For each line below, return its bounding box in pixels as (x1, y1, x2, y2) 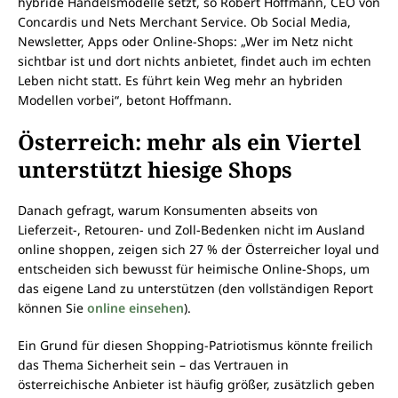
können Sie (18, 299, 87, 317)
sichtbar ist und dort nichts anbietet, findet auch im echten (18, 52, 371, 70)
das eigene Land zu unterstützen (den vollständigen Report (18, 280, 373, 298)
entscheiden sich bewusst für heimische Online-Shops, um (18, 260, 370, 278)
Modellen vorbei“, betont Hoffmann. (18, 92, 232, 109)
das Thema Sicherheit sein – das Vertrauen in (18, 356, 289, 374)
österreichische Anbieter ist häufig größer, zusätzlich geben (18, 376, 375, 394)
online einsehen (87, 299, 184, 317)
